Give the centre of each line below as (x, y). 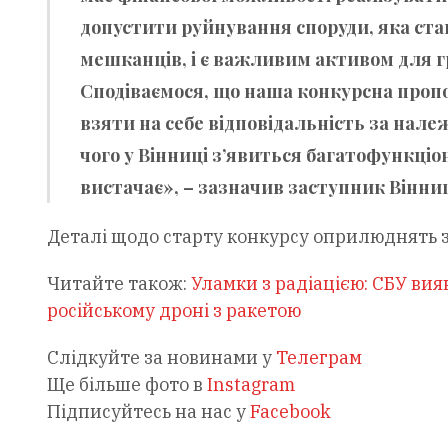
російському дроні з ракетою (173, 310)
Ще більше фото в (126, 384)
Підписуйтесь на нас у (148, 411)
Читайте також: (118, 283)
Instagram (250, 384)
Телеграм (318, 357)
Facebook (290, 411)
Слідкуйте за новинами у (161, 357)
